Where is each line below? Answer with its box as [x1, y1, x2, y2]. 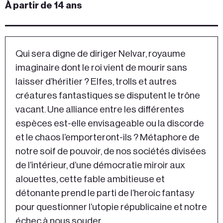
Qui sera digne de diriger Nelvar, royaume [15, 49, 186, 59]
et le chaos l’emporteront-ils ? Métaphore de [15, 132, 200, 142]
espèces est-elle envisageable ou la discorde [15, 118, 204, 128]
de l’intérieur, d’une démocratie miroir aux [15, 160, 185, 170]
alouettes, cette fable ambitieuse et [15, 174, 165, 184]
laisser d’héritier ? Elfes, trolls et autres [15, 77, 177, 87]
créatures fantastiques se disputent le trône [15, 91, 200, 101]
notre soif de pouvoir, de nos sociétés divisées [15, 146, 206, 156]
